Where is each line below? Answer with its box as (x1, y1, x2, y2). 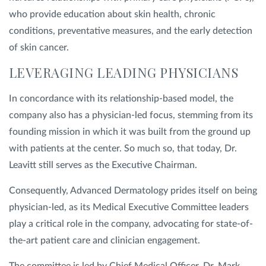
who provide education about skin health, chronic (9, 9, 216, 19)
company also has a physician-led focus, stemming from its (9, 110, 253, 120)
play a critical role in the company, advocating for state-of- (9, 219, 253, 229)
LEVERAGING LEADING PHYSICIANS (9, 64, 239, 81)
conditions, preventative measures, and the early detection (9, 26, 252, 36)
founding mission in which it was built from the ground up (9, 127, 251, 137)
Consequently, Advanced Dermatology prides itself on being (9, 186, 257, 195)
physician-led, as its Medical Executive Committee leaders (9, 202, 249, 212)
